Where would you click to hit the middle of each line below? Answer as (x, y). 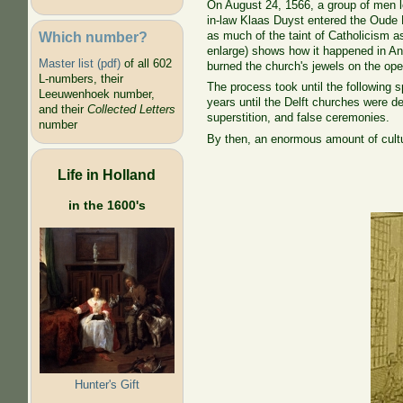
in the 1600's (107, 205)
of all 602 (146, 64)
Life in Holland (107, 174)
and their (63, 110)
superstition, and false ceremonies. (299, 118)
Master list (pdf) (79, 64)
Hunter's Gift (107, 384)
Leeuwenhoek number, (96, 94)
